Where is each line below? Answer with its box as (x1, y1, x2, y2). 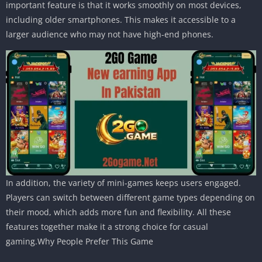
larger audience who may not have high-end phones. (6, 29, 213, 40)
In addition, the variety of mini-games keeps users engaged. (6, 177, 241, 189)
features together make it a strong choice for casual (6, 221, 208, 233)
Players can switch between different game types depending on (6, 192, 255, 204)
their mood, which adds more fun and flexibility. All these (6, 206, 231, 218)
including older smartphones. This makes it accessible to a (6, 14, 236, 26)
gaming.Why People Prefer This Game (6, 236, 153, 247)
